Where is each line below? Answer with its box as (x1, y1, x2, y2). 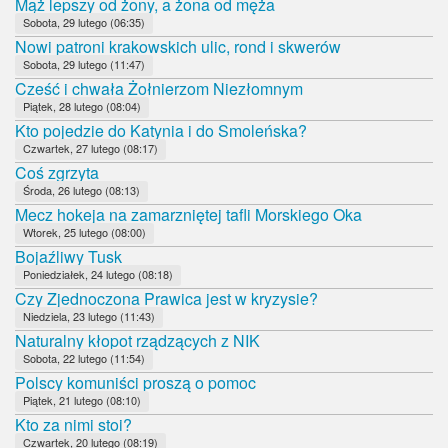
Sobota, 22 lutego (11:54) (23, 349, 145, 366)
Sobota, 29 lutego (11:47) (23, 55, 145, 72)
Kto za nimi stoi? (15, 412, 132, 436)
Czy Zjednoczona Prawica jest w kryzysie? (15, 286, 318, 310)
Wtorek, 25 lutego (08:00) (23, 223, 146, 240)
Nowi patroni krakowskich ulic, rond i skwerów (15, 34, 341, 58)
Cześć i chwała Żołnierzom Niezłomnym (15, 76, 303, 100)
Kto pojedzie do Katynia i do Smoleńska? (15, 118, 307, 142)
